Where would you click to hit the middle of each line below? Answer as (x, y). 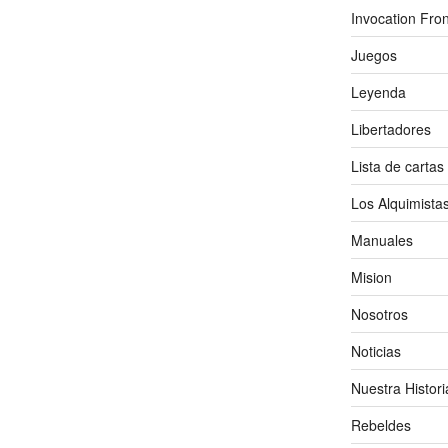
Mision (371, 276)
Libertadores (390, 128)
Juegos (373, 54)
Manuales (381, 239)
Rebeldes (380, 424)
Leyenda (378, 91)
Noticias (375, 350)
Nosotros (379, 313)
